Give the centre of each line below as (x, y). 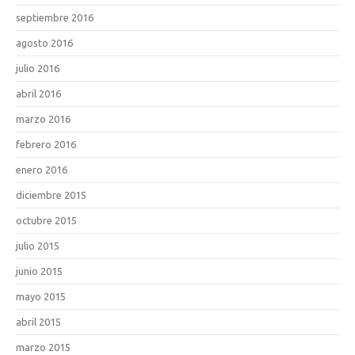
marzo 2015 (43, 347)
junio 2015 (39, 271)
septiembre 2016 (55, 17)
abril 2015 (38, 321)
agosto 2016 (44, 42)
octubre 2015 (46, 220)
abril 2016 (38, 93)
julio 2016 (38, 68)
